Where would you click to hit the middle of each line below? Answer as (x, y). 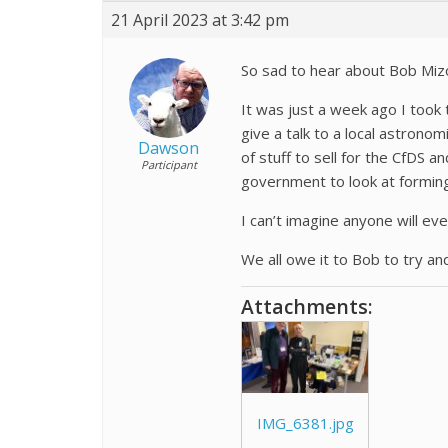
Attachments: (307, 306)
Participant (168, 164)
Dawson (168, 148)
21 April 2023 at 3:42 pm (200, 20)
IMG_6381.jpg (305, 422)
